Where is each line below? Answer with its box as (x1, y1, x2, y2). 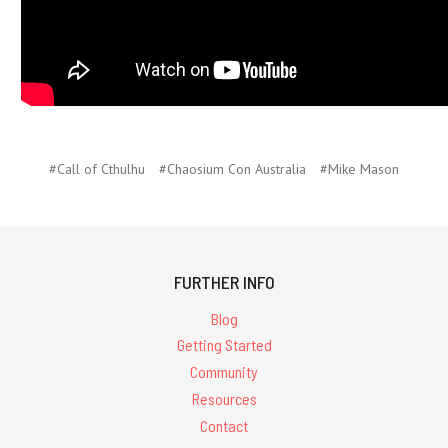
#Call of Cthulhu (49, 159, 145, 178)
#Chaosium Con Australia (159, 159, 306, 178)
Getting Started (176, 335, 272, 355)
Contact (200, 415, 248, 435)
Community (190, 362, 258, 382)
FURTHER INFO (173, 270, 275, 293)
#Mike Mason (320, 159, 399, 178)
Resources (191, 389, 257, 409)
